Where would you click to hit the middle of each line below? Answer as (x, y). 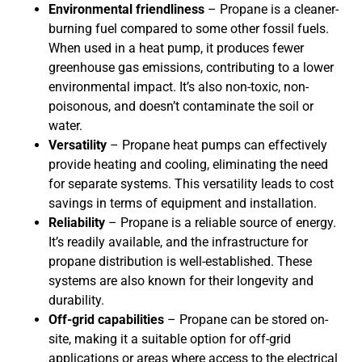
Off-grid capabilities (106, 320)
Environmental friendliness (126, 10)
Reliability (77, 223)
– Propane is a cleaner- (271, 10)
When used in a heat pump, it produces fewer (176, 48)
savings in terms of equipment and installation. (183, 204)
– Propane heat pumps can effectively (217, 145)
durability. (76, 301)
